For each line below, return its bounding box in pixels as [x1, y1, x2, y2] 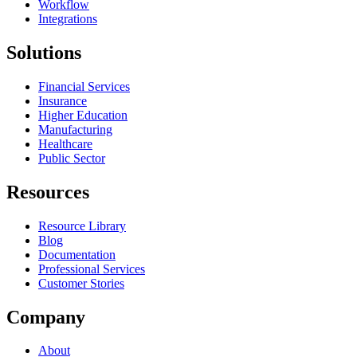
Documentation [38, 247, 116, 261]
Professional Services [38, 261, 145, 276]
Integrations [38, 12, 97, 26]
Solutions [6, 41, 81, 63]
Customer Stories [38, 276, 124, 290]
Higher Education [38, 108, 127, 122]
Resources [6, 181, 89, 202]
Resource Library [38, 218, 126, 233]
